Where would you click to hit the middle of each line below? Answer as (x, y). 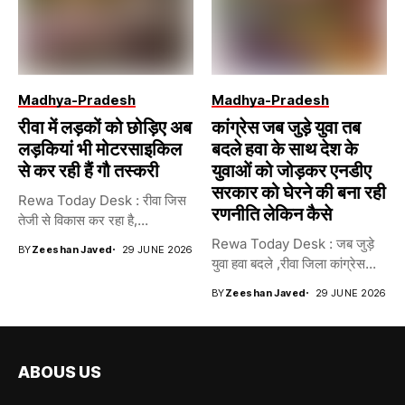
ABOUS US (60, 372)
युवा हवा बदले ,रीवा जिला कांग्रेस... (294, 263)
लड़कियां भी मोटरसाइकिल (100, 149)
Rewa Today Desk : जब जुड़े (293, 243)
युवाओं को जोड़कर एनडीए (292, 170)
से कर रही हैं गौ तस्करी (89, 170)
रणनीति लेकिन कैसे (272, 214)
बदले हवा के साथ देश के (285, 149)
